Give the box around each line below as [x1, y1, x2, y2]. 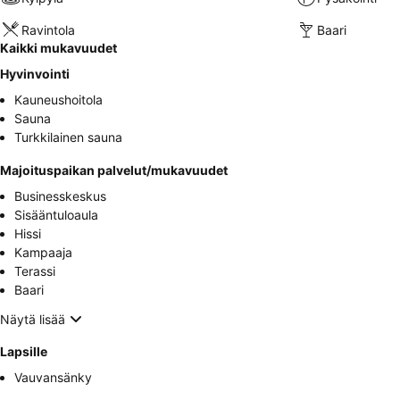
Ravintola [21, 21, 75, 37]
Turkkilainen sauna [14, 129, 122, 146]
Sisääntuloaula [14, 207, 98, 223]
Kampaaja [14, 245, 72, 261]
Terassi [14, 263, 55, 279]
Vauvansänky [14, 370, 92, 386]
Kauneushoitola [14, 92, 103, 108]
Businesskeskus [14, 188, 106, 204]
